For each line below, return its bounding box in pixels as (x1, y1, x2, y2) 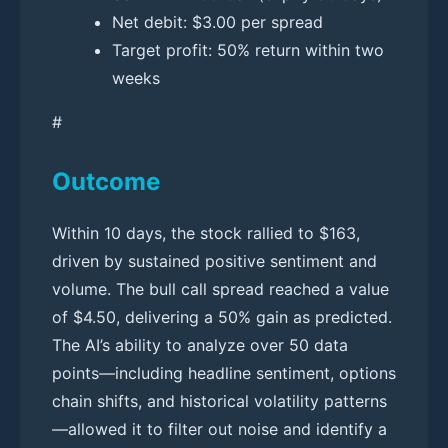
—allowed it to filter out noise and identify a (52, 418, 387, 439)
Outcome (52, 166, 160, 196)
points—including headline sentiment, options (52, 362, 396, 383)
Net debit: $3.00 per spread (112, 11, 323, 32)
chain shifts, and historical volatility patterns (52, 390, 387, 411)
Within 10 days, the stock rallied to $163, (52, 222, 360, 243)
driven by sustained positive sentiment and (52, 250, 377, 271)
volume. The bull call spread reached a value (52, 278, 389, 299)
